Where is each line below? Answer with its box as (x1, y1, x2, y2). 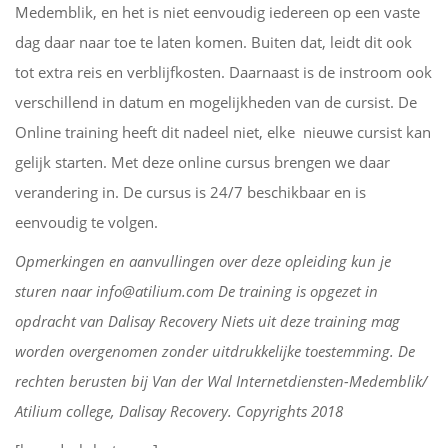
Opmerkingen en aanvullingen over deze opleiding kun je (15, 250, 391, 271)
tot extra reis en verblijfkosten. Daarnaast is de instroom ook (15, 61, 432, 82)
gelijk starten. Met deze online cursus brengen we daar (15, 151, 390, 172)
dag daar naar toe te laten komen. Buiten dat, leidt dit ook (15, 31, 412, 52)
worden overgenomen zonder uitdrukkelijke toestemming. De (15, 340, 415, 361)
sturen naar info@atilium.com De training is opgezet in (15, 280, 378, 301)
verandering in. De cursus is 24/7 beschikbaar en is (15, 181, 366, 202)
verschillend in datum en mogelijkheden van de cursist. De (15, 91, 417, 112)
